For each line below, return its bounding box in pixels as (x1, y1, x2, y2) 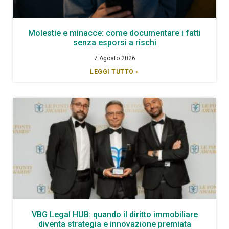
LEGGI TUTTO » (90, 67, 139, 75)
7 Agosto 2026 (94, 54, 135, 62)
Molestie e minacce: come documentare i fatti (28, 28, 201, 38)
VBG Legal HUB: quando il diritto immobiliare (31, 209, 198, 219)
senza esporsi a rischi (73, 37, 156, 48)
